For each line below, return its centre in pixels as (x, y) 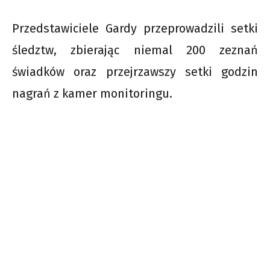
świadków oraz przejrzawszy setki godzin (135, 71)
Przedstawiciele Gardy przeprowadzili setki (135, 28)
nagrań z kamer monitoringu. (92, 93)
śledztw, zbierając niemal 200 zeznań (135, 50)
